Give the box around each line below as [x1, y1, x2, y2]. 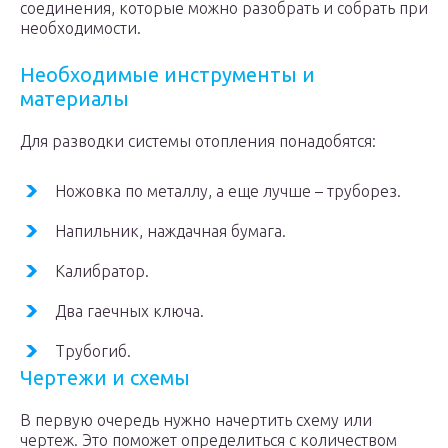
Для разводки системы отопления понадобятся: [20, 132, 376, 150]
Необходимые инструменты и [20, 63, 315, 86]
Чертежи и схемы [20, 366, 190, 389]
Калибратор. [55, 262, 149, 280]
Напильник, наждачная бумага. [55, 222, 286, 240]
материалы [20, 87, 129, 110]
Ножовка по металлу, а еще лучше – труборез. [55, 182, 401, 200]
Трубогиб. [55, 342, 131, 360]
